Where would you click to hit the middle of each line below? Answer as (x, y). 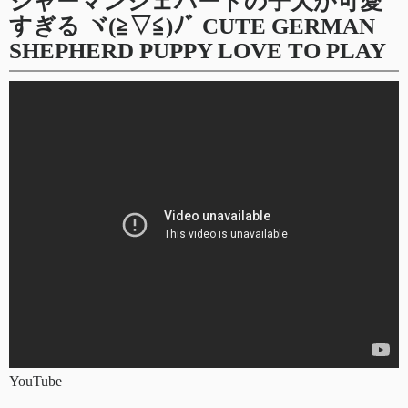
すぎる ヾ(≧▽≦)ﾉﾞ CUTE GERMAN (192, 25)
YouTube (36, 381)
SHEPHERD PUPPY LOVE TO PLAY (198, 50)
